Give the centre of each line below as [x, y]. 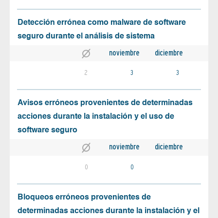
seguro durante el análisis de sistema [86, 37]
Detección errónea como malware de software [102, 23]
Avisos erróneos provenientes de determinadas [105, 103]
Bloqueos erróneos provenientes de [84, 197]
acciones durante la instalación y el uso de [96, 117]
